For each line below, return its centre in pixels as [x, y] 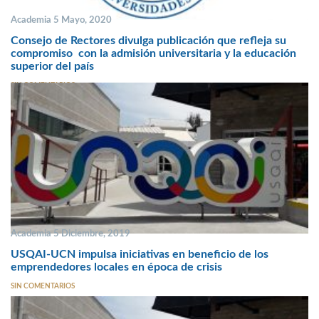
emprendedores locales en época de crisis [116, 267]
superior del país [58, 66]
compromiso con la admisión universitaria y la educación [153, 53]
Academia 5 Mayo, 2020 [61, 20]
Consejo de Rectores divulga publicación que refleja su [148, 40]
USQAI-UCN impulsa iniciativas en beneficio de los [140, 254]
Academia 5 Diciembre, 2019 [70, 234]
